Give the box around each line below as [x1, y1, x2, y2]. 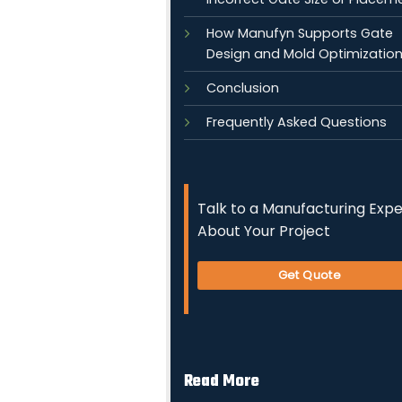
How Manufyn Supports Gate [206, 24, 393, 42]
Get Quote [277, 267, 342, 283]
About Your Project [197, 220, 330, 241]
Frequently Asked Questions [206, 113, 387, 131]
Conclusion [206, 79, 279, 97]
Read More [184, 369, 259, 396]
